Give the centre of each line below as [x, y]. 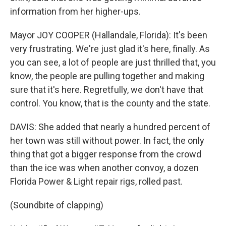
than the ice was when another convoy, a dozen [104, 168]
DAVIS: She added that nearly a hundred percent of [110, 127]
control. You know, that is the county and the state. [110, 103]
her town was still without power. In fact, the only [107, 140]
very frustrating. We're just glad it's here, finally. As [110, 49]
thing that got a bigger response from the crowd [106, 154]
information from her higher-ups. [75, 11]
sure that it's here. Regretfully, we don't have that [107, 90]
